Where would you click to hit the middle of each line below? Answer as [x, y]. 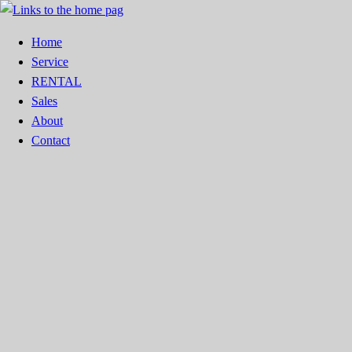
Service [50, 62]
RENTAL [57, 81]
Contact [51, 140]
